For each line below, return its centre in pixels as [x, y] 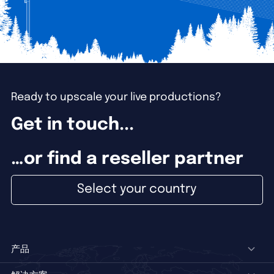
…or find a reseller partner [127, 160]
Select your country [137, 190]
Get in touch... [72, 125]
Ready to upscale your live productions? [116, 98]
